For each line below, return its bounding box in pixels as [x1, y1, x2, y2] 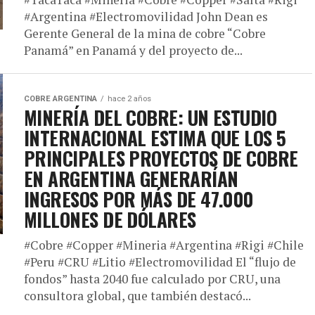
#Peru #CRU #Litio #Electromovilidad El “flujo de [24, 254, 296, 270]
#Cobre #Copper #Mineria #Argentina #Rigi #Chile [24, 237, 304, 253]
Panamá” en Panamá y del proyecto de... [24, 42, 243, 58]
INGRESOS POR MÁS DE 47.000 [24, 185, 254, 213]
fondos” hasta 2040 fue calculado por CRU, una [24, 271, 281, 287]
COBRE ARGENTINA [24, 94, 97, 103]
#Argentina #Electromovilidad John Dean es [24, 8, 268, 25]
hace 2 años [108, 94, 151, 103]
